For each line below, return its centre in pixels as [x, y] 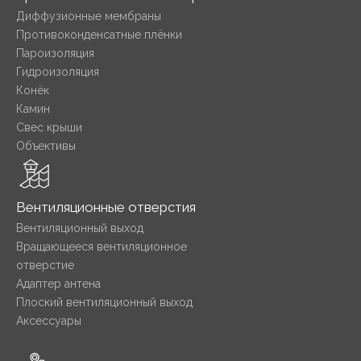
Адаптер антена [58, 284]
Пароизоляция [55, 54]
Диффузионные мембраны [89, 17]
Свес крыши [49, 128]
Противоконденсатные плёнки [99, 35]
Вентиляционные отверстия [106, 207]
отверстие [45, 266]
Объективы [46, 146]
